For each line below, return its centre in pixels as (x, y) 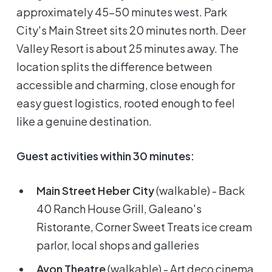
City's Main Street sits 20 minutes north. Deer (131, 30)
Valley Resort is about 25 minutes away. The (128, 49)
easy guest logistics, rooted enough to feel (126, 103)
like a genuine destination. (84, 121)
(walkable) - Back (200, 191)
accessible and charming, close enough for (126, 85)
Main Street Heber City (96, 191)
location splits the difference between (114, 67)
